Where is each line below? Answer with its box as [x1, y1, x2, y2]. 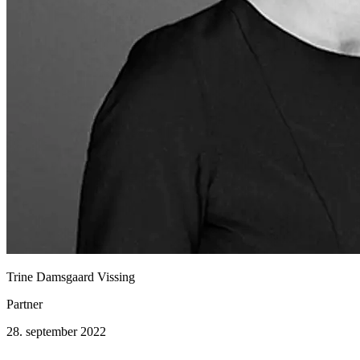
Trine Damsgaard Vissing [6, 270, 135, 284]
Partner [6, 297, 43, 311]
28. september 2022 [6, 325, 106, 338]
